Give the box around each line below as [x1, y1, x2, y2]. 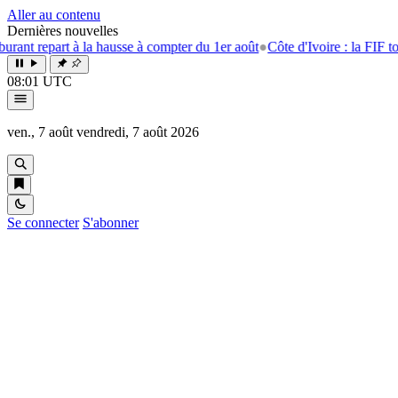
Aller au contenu [7, 7, 100, 22]
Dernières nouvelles [7, 23, 118, 38]
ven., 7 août [7, 124, 73, 139]
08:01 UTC [7, 74, 72, 89]
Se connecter [7, 215, 79, 230]
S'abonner [83, 215, 139, 230]
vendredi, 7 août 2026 [76, 124, 199, 139]
